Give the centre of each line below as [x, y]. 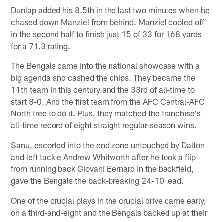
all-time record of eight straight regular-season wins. [104, 125]
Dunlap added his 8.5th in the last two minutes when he [111, 10]
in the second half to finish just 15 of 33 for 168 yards [107, 34]
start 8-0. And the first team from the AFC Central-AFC [108, 101]
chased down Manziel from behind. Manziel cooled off [108, 22]
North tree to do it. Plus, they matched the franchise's [106, 113]
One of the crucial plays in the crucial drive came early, [109, 200]
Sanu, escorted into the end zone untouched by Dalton [108, 145]
